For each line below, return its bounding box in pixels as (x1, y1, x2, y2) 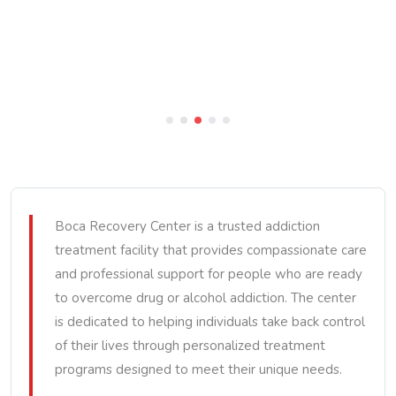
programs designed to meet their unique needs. (55, 361, 342, 378)
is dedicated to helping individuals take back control (55, 313, 365, 331)
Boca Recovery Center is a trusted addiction (55, 217, 320, 235)
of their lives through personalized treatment (55, 337, 325, 354)
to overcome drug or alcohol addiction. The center (55, 289, 356, 307)
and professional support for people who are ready (55, 265, 362, 283)
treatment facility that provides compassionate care (55, 241, 367, 259)
